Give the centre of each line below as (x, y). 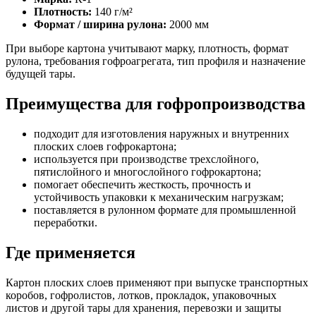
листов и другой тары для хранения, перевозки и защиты (144, 308)
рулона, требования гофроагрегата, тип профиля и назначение (156, 61)
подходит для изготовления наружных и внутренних (162, 134)
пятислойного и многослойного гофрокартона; (147, 172)
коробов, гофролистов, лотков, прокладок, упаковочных (141, 296)
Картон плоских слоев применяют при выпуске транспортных (157, 283)
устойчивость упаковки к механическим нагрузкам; (159, 197)
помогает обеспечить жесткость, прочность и (142, 185)
